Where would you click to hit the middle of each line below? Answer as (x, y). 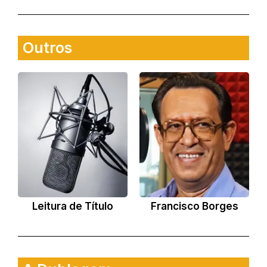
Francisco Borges (194, 207)
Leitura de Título (73, 207)
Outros (47, 48)
